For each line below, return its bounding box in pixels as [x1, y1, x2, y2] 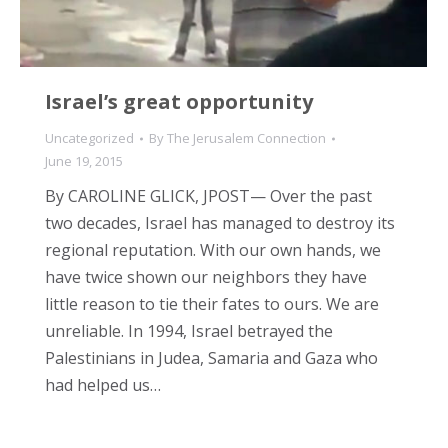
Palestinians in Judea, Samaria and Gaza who [45, 347, 378, 370]
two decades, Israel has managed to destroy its [45, 212, 395, 235]
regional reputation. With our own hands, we [45, 239, 381, 262]
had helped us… [45, 374, 161, 397]
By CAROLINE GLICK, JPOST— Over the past [45, 185, 372, 208]
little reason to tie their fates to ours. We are [45, 293, 379, 316]
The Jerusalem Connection [167, 129, 326, 148]
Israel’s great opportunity [45, 88, 313, 116]
